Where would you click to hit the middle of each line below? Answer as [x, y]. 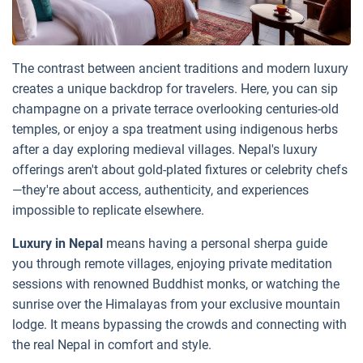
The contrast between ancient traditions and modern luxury [180, 68]
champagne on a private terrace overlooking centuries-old [175, 109]
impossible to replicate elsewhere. [108, 210]
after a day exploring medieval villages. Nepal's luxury [165, 149]
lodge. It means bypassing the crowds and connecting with [179, 324]
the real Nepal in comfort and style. [112, 344]
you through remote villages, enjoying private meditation [172, 263]
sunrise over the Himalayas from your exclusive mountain [176, 304]
